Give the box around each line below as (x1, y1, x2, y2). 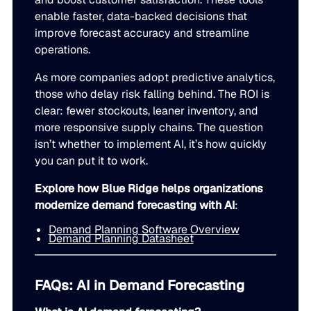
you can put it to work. (35, 153, 149, 169)
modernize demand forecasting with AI (35, 198, 235, 213)
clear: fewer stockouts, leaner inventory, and (35, 103, 259, 119)
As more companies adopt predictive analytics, (35, 70, 276, 85)
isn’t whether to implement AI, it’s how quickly (35, 137, 267, 152)
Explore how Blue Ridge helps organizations (35, 181, 264, 196)
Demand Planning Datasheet (48, 230, 194, 246)
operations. (35, 42, 91, 58)
